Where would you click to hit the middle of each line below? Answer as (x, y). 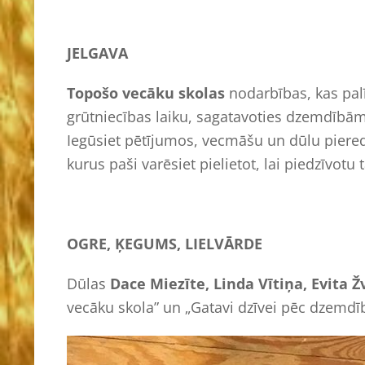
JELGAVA (97, 53)
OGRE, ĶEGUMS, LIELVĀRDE (165, 243)
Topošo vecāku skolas (146, 92)
